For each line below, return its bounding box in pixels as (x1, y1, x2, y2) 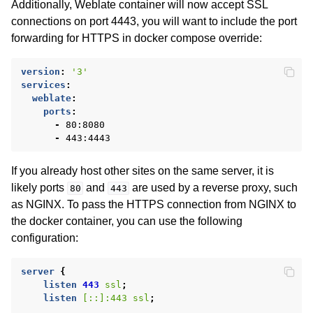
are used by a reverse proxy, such (129, 181, 298, 194)
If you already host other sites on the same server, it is (11, 164, 274, 177)
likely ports (11, 181, 67, 194)
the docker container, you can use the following (11, 214, 242, 227)
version (21, 66, 60, 77)
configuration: (11, 231, 78, 244)
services (21, 79, 66, 90)
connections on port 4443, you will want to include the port (11, 15, 297, 27)
